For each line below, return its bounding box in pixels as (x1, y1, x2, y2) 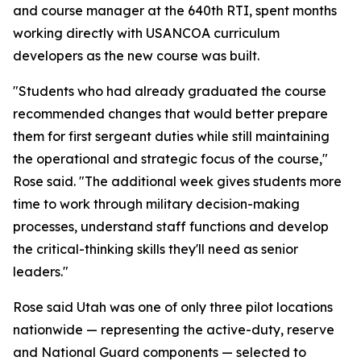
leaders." (13, 263, 68, 280)
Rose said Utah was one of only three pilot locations (13, 299, 333, 315)
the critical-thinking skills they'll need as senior (13, 241, 298, 257)
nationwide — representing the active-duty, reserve (13, 322, 334, 338)
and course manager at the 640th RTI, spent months (13, 2, 337, 19)
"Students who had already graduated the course (13, 83, 326, 99)
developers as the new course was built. (13, 48, 259, 64)
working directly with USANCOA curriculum (13, 25, 280, 41)
